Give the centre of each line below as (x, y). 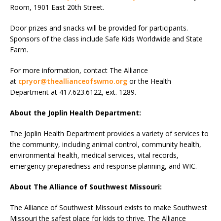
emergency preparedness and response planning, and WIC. (103, 166)
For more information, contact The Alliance (79, 71)
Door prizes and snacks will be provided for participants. (99, 28)
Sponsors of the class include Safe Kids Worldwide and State (106, 39)
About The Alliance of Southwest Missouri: (86, 187)
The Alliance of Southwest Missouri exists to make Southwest (109, 208)
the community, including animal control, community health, (106, 145)
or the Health (149, 81)
